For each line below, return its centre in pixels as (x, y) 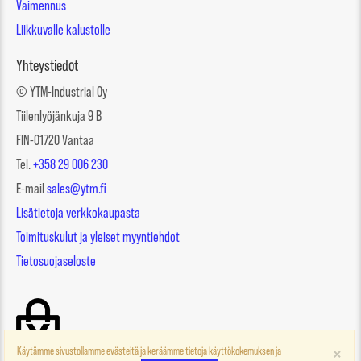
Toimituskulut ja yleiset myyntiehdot (98, 237)
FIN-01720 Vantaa (55, 140)
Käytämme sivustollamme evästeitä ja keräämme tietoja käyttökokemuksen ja (149, 351)
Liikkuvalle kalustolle (63, 30)
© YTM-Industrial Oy (62, 92)
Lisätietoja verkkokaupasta (78, 213)
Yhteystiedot (47, 65)
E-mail (31, 189)
